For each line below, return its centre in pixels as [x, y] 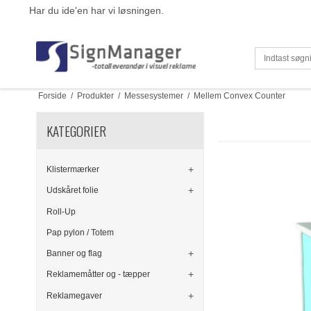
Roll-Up [61, 211]
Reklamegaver [74, 295]
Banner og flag [74, 254]
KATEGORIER [76, 131]
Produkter [95, 96]
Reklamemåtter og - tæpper [98, 275]
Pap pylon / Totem [80, 232]
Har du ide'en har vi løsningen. [96, 10]
